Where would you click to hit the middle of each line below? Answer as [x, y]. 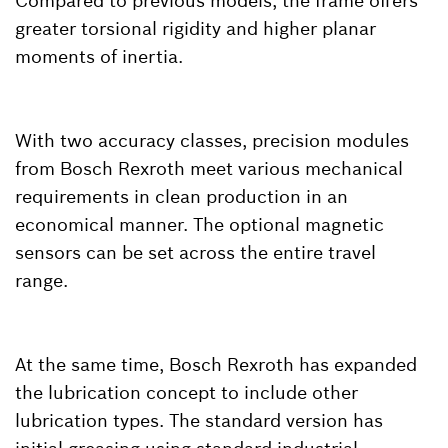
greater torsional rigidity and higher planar [195, 28]
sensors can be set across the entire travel [195, 252]
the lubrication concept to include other [186, 392]
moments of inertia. [99, 56]
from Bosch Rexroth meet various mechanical [209, 168]
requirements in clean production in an [181, 196]
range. [41, 280]
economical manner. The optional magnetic [199, 224]
